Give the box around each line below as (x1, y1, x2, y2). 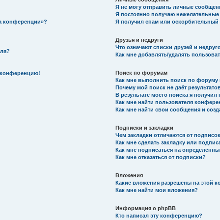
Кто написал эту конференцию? (115, 213, 203, 219)
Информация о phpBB (115, 205, 176, 211)
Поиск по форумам (115, 70, 168, 76)
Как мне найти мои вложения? (115, 187, 198, 193)
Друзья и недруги (115, 37, 164, 43)
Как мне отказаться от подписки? (115, 154, 206, 160)
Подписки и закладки (115, 125, 174, 131)
